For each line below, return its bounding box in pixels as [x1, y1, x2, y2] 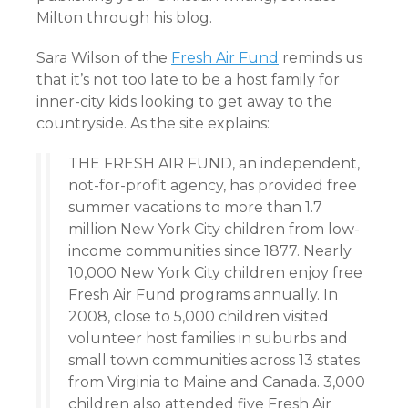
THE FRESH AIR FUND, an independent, [68, 155, 360, 172]
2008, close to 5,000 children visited [68, 308, 329, 325]
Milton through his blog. [36, 9, 212, 26]
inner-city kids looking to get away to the [36, 93, 332, 110]
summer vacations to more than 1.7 [68, 199, 322, 216]
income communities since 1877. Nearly [68, 242, 352, 260]
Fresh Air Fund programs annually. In [68, 286, 338, 303]
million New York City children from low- [68, 220, 360, 238]
